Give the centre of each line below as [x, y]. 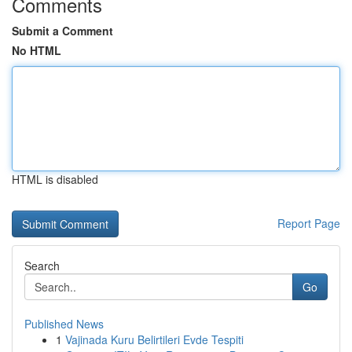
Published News [64, 324]
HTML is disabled [55, 179]
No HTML [37, 50]
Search [42, 266]
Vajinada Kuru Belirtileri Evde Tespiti [154, 339]
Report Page [309, 223]
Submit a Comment [62, 31]
